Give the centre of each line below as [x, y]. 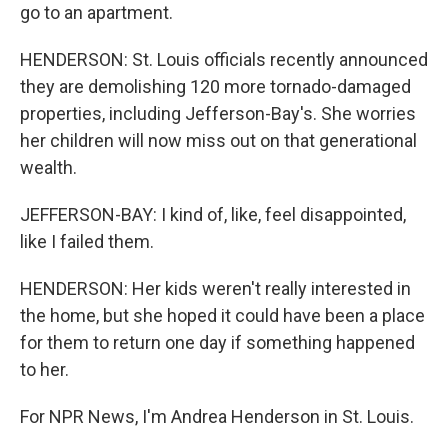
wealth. [48, 167]
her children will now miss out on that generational [218, 140]
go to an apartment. [96, 12]
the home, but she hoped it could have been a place [222, 315]
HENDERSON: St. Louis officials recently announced [224, 59]
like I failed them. [87, 241]
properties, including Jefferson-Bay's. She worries [218, 113]
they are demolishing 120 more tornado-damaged [215, 86]
